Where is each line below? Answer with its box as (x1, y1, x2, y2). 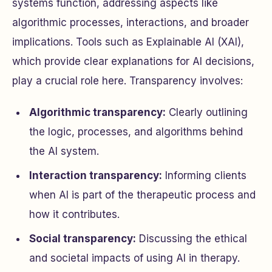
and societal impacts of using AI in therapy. (29, 252, 240, 264)
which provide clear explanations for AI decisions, (12, 55, 254, 67)
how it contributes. (29, 208, 120, 220)
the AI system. (29, 145, 99, 157)
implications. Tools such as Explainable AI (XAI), (12, 36, 244, 48)
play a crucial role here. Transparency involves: (12, 75, 243, 87)
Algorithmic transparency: (29, 106, 166, 118)
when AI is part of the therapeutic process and (29, 189, 256, 201)
